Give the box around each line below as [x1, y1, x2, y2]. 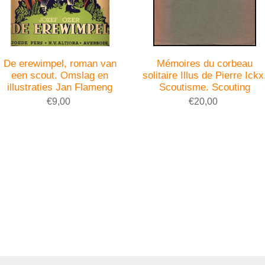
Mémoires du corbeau [157, 57, 253, 69]
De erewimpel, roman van [3, 57, 117, 69]
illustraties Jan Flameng [7, 81, 113, 93]
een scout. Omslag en [11, 69, 109, 81]
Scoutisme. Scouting [159, 81, 251, 93]
